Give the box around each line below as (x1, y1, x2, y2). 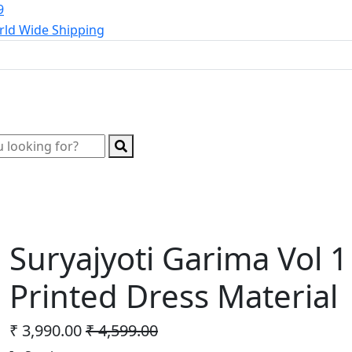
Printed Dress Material (9, 273, 338, 317)
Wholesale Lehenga (145, 170, 264, 189)
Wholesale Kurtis (18, 170, 122, 189)
